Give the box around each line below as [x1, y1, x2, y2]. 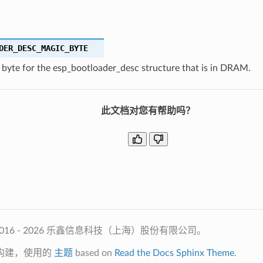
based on [72, 248, 114, 258]
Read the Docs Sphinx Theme [114, 248, 234, 258]
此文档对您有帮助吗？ [101, 106, 195, 116]
